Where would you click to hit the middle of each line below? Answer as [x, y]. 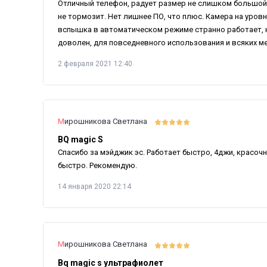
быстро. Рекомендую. [97, 166]
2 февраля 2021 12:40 [95, 63]
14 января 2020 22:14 [94, 187]
